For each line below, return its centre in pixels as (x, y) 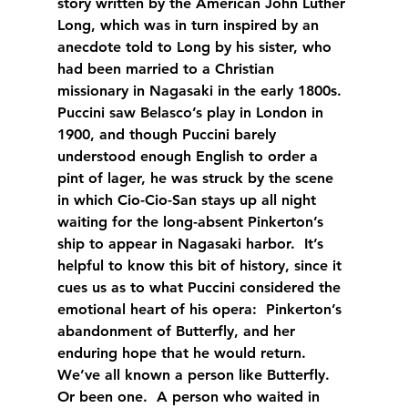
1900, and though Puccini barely (168, 134)
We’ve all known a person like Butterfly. (198, 374)
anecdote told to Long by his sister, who (196, 46)
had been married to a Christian (168, 68)
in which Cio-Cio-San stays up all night (189, 199)
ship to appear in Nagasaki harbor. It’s (192, 243)
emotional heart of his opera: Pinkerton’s (201, 309)
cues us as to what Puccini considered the (201, 287)
